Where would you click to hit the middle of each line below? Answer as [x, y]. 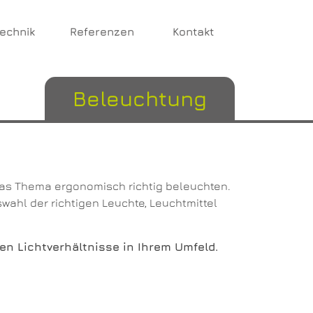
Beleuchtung [140, 99]
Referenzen [102, 31]
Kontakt [191, 31]
